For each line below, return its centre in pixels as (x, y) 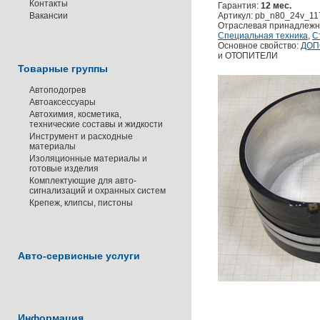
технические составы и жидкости (96, 124)
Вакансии (49, 16)
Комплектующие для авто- (83, 181)
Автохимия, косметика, (75, 114)
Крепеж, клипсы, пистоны (81, 203)
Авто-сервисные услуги (79, 256)
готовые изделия (64, 169)
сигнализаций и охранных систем (97, 191)
